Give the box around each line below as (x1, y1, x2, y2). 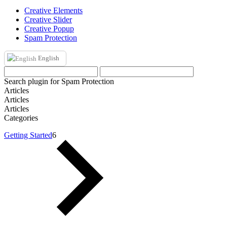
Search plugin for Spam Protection (4, 77, 114, 86)
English (36, 54, 59, 62)
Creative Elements (24, 6, 83, 15)
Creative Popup (24, 24, 74, 33)
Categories (4, 113, 38, 122)
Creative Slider (24, 15, 72, 24)
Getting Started (4, 130, 52, 139)
